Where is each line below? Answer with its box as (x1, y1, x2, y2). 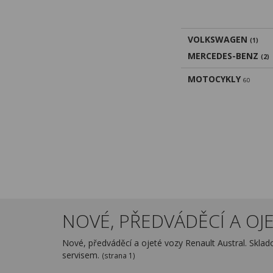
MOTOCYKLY (188, 73, 241, 85)
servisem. (62, 249, 102, 261)
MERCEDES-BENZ (188, 50, 258, 62)
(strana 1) (102, 250, 135, 260)
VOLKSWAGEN (188, 34, 247, 45)
